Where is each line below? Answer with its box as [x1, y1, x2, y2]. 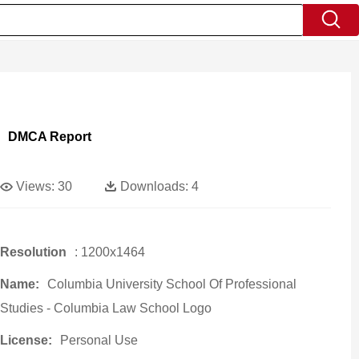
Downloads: [119, 179, 188, 193]
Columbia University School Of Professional [46, 277, 296, 291]
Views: [15, 179, 54, 193]
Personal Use [59, 333, 138, 347]
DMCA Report [7, 130, 91, 143]
